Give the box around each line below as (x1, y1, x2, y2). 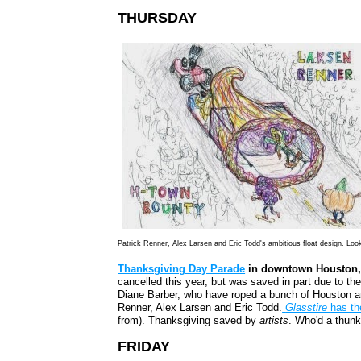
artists (259, 314, 289, 327)
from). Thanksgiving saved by (118, 314, 260, 327)
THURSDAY (118, 10, 197, 27)
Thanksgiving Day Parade (118, 263, 246, 276)
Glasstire (285, 301, 331, 314)
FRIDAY (118, 338, 171, 355)
